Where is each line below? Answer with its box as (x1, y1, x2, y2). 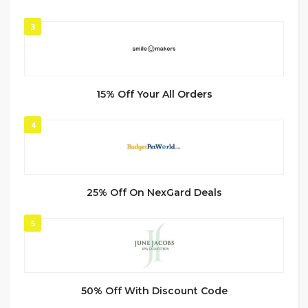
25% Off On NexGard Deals (86, 186, 222, 199)
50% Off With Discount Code (80, 285, 228, 298)
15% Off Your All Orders (96, 88, 212, 101)
